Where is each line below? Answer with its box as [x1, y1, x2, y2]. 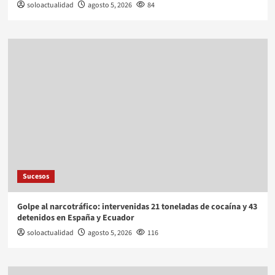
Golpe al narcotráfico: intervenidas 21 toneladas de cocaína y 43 [17, 200, 257, 213]
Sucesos [22, 171, 49, 182]
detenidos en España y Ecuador [17, 211, 134, 224]
